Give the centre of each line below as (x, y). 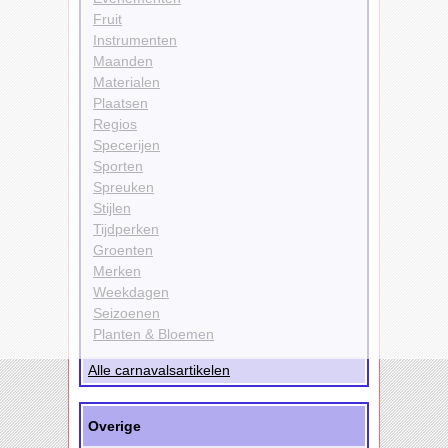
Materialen (126, 81)
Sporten (118, 165)
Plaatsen (120, 102)
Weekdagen (131, 291)
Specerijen (126, 144)
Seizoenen (126, 312)
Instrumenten (135, 39)
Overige (114, 425)
